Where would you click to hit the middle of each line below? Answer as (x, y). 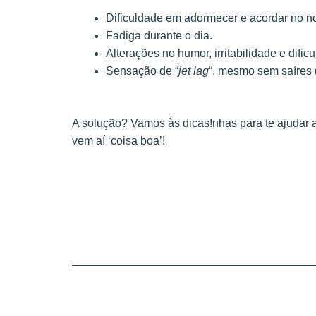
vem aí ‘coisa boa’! (119, 141)
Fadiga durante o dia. (159, 36)
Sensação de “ (142, 71)
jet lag (194, 71)
